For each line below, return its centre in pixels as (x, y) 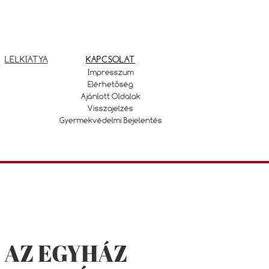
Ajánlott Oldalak (110, 96)
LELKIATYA (26, 59)
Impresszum (110, 72)
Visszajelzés (110, 108)
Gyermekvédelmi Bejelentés (110, 120)
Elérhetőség (110, 84)
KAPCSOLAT (110, 59)
